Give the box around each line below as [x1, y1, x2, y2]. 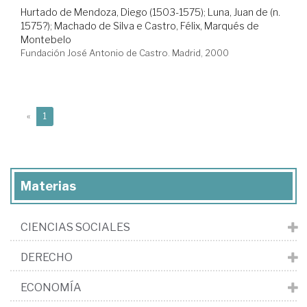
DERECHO [21, 250, 73, 264]
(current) [46, 110, 81, 121]
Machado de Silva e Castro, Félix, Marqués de [54, 19, 259, 32]
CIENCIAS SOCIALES [21, 220, 130, 234]
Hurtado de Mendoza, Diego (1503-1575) [21, 5, 204, 18]
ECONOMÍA [21, 280, 82, 294]
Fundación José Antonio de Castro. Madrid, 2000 [21, 47, 229, 58]
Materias [21, 178, 76, 193]
